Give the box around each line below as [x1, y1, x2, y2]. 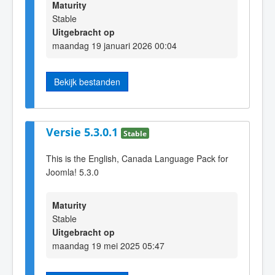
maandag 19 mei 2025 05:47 [52, 239, 165, 252]
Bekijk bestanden [54, 75, 120, 88]
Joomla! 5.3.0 [46, 165, 99, 178]
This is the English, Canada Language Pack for [46, 152, 228, 165]
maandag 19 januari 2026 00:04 [52, 39, 177, 52]
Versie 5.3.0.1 [46, 125, 121, 140]
